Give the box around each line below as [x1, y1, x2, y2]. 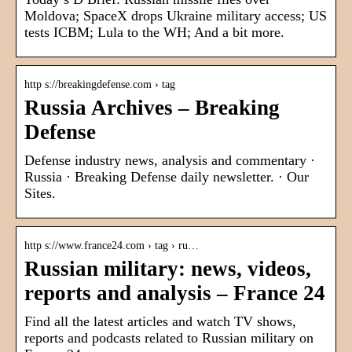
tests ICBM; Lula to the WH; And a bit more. [24, 24, 284, 41]
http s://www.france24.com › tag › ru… [24, 240, 199, 252]
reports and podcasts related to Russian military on [24, 330, 313, 346]
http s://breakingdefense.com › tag [24, 79, 175, 91]
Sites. [24, 185, 56, 202]
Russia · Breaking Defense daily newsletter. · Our [24, 169, 309, 185]
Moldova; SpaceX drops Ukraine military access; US [24, 8, 327, 24]
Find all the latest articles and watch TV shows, [24, 313, 296, 330]
